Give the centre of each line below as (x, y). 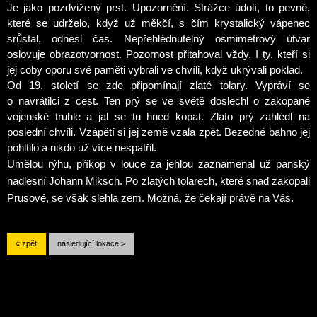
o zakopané (282, 100)
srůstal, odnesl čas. (60, 38)
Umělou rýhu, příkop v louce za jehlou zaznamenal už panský (158, 163)
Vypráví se (283, 85)
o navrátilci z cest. (56, 100)
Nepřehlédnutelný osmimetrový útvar (212, 38)
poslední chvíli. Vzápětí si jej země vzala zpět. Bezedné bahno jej (158, 132)
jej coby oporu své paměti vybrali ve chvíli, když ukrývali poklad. (155, 69)
